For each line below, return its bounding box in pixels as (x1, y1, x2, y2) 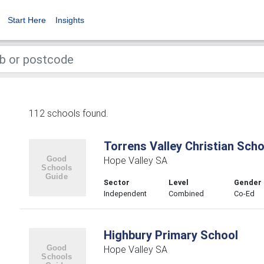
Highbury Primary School (103, 227, 238, 242)
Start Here (8, 15, 46, 25)
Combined (169, 189, 204, 199)
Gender (234, 177, 262, 187)
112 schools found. (29, 107, 108, 119)
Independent (103, 189, 147, 199)
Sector (103, 177, 130, 187)
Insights (55, 15, 84, 25)
